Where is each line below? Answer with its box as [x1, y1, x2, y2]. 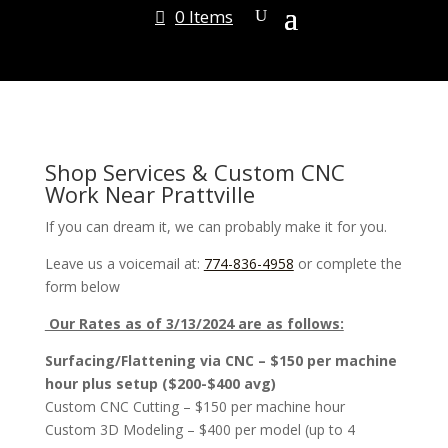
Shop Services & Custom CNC [44, 157, 345, 187]
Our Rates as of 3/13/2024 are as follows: [44, 314, 344, 333]
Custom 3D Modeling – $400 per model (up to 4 [44, 420, 355, 439]
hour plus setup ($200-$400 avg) [44, 374, 276, 393]
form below [44, 277, 120, 296]
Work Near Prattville [44, 179, 255, 209]
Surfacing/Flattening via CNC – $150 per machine [44, 351, 397, 370]
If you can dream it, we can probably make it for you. [44, 217, 387, 236]
